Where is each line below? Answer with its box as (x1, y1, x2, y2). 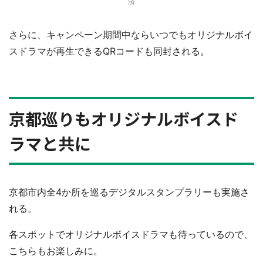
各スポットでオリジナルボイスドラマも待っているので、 (9, 228, 253, 241)
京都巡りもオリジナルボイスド (9, 107, 238, 131)
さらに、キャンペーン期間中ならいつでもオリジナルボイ (9, 29, 253, 41)
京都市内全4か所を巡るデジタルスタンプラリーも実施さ (9, 186, 249, 198)
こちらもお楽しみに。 (9, 245, 103, 257)
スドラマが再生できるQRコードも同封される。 (9, 45, 210, 58)
